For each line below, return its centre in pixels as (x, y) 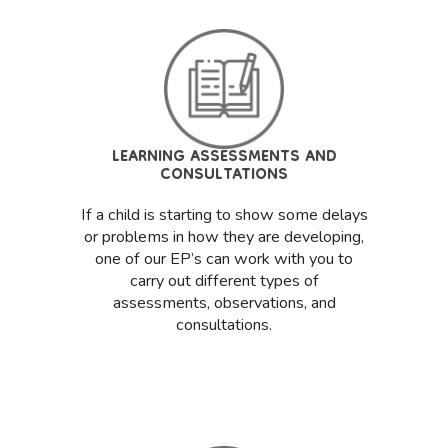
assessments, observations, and (224, 303)
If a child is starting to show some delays (224, 215)
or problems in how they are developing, (224, 237)
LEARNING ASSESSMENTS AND (224, 158)
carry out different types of (224, 281)
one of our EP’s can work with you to (224, 259)
